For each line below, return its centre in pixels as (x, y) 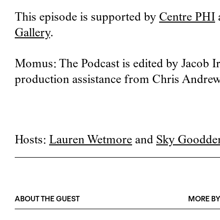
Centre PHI (187, 18)
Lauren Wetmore (91, 140)
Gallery (32, 33)
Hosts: (32, 140)
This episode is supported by (85, 18)
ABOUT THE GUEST (47, 199)
